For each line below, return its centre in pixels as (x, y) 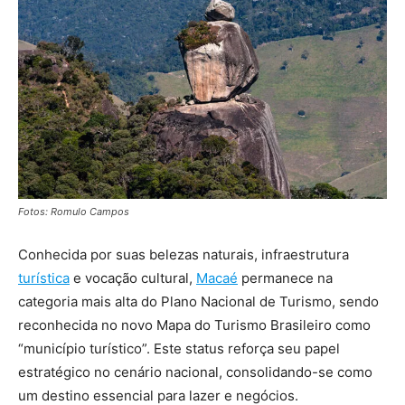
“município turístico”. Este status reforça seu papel (179, 348)
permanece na (285, 278)
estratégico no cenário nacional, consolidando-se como (195, 372)
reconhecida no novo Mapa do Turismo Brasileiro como (194, 325)
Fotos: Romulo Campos (74, 211)
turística (44, 278)
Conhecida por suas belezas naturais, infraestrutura (184, 254)
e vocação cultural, (133, 278)
